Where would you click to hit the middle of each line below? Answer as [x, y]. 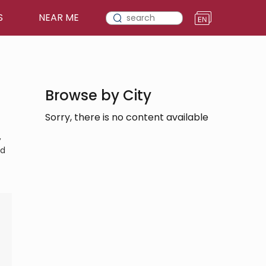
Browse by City [98, 95]
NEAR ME [59, 18]
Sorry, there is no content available [127, 117]
